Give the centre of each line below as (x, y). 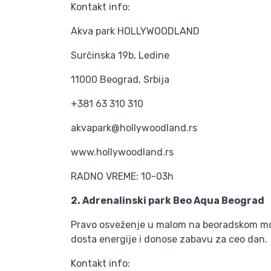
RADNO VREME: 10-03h (122, 176)
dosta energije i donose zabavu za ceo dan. (169, 239)
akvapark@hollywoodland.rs (134, 128)
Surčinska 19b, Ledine (120, 55)
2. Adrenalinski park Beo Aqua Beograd (168, 201)
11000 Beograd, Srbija (120, 80)
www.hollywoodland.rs (122, 152)
